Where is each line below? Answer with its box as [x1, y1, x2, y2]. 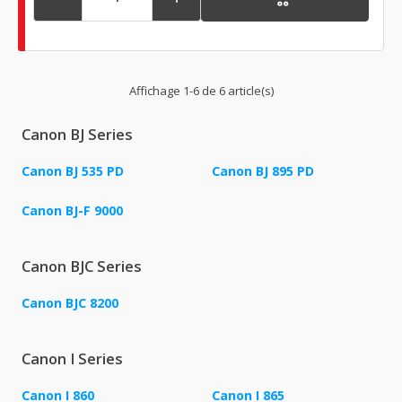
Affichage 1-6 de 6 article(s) [128, 83, 274, 100]
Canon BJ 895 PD [212, 162, 314, 180]
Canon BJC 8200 [22, 294, 118, 312]
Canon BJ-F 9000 [22, 202, 123, 220]
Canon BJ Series [22, 125, 133, 145]
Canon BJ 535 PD [22, 162, 124, 180]
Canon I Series [22, 349, 123, 370]
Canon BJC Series [22, 257, 142, 277]
